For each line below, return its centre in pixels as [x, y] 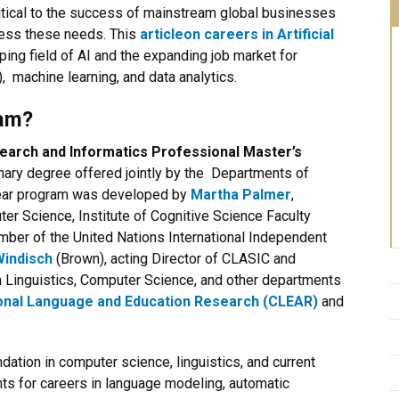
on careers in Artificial [259, 34]
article [162, 34]
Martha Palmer [241, 195]
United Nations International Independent [200, 237]
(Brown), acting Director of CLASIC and [174, 259]
